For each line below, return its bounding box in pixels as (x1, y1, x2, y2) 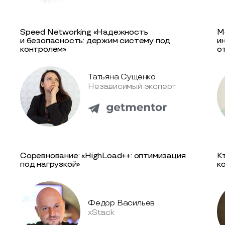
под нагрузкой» (20, 159, 80, 169)
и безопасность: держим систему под (20, 36, 171, 46)
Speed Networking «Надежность (20, 27, 148, 37)
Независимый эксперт (88, 82, 176, 92)
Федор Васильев (88, 198, 155, 208)
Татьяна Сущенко (88, 72, 156, 82)
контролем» (20, 44, 67, 54)
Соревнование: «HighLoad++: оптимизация (20, 151, 186, 161)
